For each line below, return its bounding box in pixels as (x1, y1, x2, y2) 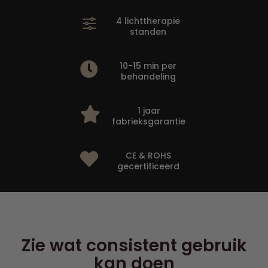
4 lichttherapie (116, 15, 180, 28)
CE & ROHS (125, 150, 171, 162)
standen (130, 26, 166, 38)
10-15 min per (120, 60, 176, 72)
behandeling (120, 71, 176, 83)
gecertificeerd (117, 160, 179, 173)
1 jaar (137, 105, 160, 117)
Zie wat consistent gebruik (21, 234, 247, 258)
